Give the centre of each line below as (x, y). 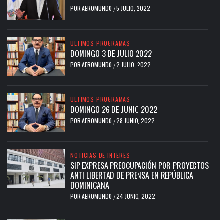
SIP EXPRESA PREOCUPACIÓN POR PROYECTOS (140, 165)
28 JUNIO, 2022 (136, 120)
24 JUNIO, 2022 (136, 196)
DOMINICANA (90, 185)
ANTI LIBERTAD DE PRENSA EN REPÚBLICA (132, 175)
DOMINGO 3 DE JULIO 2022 (111, 53)
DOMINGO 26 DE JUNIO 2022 (114, 109)
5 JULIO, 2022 (134, 8)
